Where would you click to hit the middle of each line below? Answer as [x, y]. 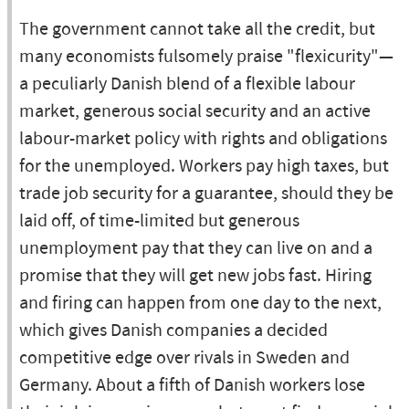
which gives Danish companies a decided [173, 331]
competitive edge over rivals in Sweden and [184, 358]
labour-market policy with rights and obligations [203, 139]
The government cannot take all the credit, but [197, 30]
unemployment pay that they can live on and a [196, 249]
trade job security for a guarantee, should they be [206, 194]
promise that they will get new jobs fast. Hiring [195, 276]
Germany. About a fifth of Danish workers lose [192, 386]
